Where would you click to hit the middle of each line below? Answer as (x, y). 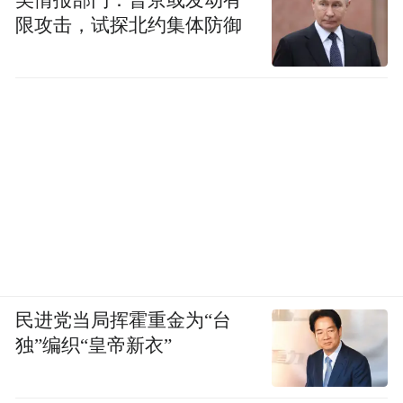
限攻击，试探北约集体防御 (129, 25)
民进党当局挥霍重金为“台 (124, 320)
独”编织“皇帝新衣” (94, 345)
